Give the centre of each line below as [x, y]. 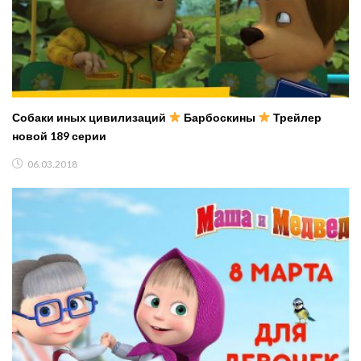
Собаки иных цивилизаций [90, 118]
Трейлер [296, 118]
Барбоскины [219, 118]
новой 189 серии [59, 136]
